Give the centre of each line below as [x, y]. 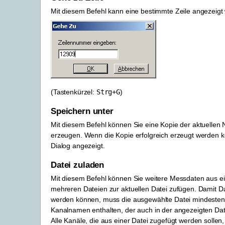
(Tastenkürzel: [74, 92]
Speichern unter [82, 111]
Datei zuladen [78, 165]
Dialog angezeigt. [78, 145]
